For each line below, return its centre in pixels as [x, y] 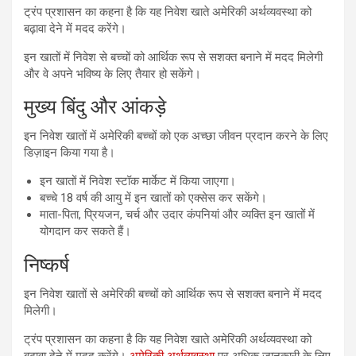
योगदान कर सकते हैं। [85, 231]
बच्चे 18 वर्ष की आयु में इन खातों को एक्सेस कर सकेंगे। [153, 197]
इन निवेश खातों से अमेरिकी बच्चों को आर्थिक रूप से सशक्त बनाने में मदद [173, 294]
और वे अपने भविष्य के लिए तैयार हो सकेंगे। [112, 74]
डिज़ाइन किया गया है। [70, 152]
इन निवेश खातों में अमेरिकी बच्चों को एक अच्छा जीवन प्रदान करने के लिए [176, 135]
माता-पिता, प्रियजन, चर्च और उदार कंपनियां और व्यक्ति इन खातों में [177, 214]
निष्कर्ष [46, 265]
